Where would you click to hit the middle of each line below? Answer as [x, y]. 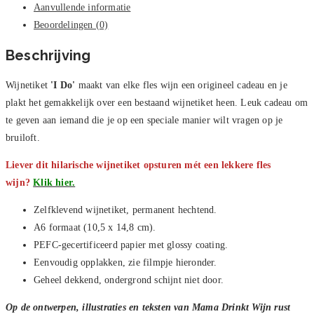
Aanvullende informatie [82, 8]
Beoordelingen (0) [71, 25]
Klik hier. [54, 183]
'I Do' [63, 86]
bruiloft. [23, 138]
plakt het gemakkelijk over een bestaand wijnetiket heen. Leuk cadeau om [157, 103]
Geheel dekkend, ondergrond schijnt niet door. [129, 280]
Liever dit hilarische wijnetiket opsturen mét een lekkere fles [138, 165]
